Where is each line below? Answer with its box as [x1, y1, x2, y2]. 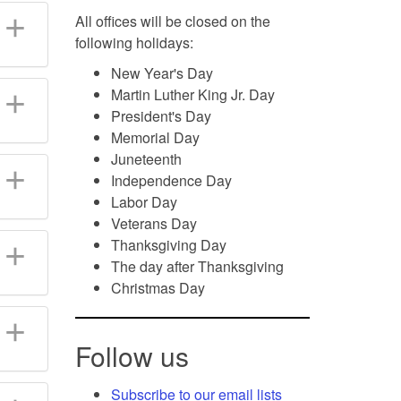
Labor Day [110, 191, 177, 212]
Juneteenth [110, 148, 182, 169]
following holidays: [74, 31, 193, 53]
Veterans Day [110, 212, 197, 234]
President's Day [110, 105, 211, 126]
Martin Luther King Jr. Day [110, 83, 275, 105]
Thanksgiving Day [110, 234, 226, 255]
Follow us [74, 336, 189, 375]
